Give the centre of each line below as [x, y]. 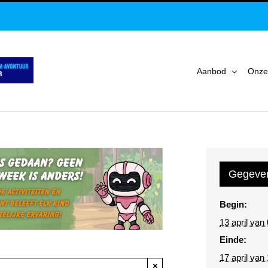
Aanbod [211, 71]
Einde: [233, 240]
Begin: [234, 205]
